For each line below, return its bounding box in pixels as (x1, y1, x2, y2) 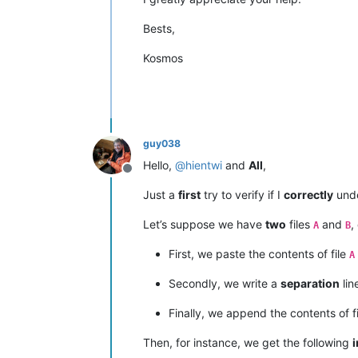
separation (280, 276, 340, 290)
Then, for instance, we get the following (143, 335, 352, 349)
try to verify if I (201, 187, 284, 201)
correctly (284, 187, 333, 201)
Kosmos (143, 50, 183, 65)
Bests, (143, 21, 175, 35)
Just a (143, 187, 178, 201)
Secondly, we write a (169, 276, 280, 290)
